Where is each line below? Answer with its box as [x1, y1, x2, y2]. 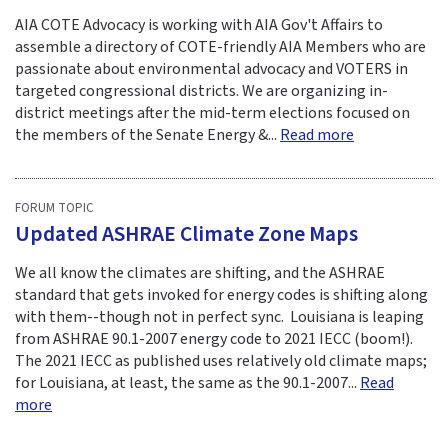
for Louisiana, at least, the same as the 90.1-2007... [15, 372, 360, 395]
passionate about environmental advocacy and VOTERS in [15, 58, 408, 81]
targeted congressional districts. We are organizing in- [15, 80, 388, 103]
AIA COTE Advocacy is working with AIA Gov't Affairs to [15, 14, 383, 37]
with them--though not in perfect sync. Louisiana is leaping [15, 306, 424, 329]
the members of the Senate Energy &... [15, 124, 280, 147]
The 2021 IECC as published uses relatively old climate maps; [15, 350, 427, 373]
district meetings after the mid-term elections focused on [15, 102, 410, 125]
